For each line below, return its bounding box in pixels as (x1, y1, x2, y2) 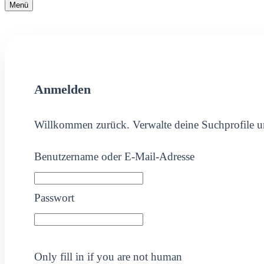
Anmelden (34, 82, 91, 97)
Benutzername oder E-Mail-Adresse (34, 150, 194, 163)
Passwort (34, 192, 74, 204)
